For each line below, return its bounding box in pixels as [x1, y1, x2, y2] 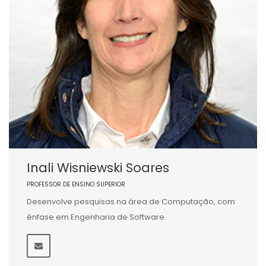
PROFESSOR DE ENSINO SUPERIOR [27, 180, 125, 189]
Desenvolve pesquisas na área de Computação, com [27, 196, 235, 208]
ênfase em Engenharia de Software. [27, 211, 166, 223]
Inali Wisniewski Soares [27, 159, 169, 177]
